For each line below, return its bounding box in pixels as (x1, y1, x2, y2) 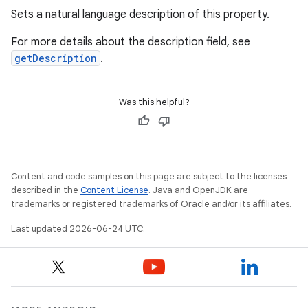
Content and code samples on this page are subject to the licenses (11, 170, 287, 182)
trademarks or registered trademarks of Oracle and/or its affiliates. (11, 198, 291, 210)
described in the (11, 184, 80, 196)
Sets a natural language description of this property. (11, 8, 269, 21)
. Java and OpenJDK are (148, 184, 248, 196)
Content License (80, 184, 148, 196)
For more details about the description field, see (11, 35, 250, 49)
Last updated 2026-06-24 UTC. (11, 223, 145, 234)
